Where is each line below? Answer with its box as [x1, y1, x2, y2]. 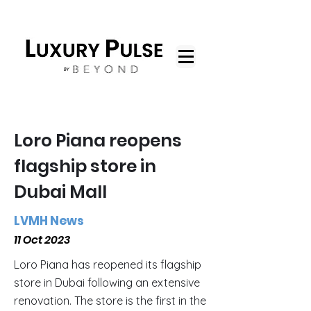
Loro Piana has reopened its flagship [14, 258, 201, 271]
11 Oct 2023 [14, 232, 70, 248]
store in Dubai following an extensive [14, 276, 200, 289]
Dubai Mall [14, 180, 107, 204]
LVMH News [14, 212, 84, 229]
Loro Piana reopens [14, 128, 182, 153]
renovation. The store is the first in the [14, 294, 206, 308]
